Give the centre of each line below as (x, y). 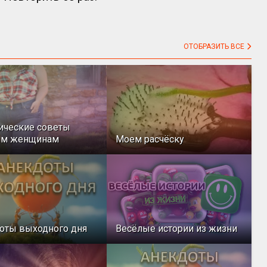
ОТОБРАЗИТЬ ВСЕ (215, 47)
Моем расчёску (150, 139)
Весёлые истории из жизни (177, 229)
